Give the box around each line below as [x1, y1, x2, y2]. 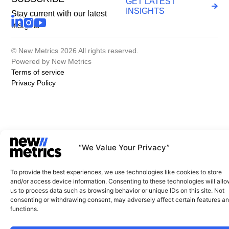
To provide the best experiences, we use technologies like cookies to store [10, 168, 222, 176]
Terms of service [11, 67, 65, 76]
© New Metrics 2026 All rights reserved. [11, 46, 139, 55]
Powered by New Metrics [11, 57, 92, 65]
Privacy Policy [11, 78, 56, 87]
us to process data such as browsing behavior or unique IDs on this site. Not [10, 187, 224, 194]
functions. [10, 205, 38, 213]
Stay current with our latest [11, 9, 107, 18]
